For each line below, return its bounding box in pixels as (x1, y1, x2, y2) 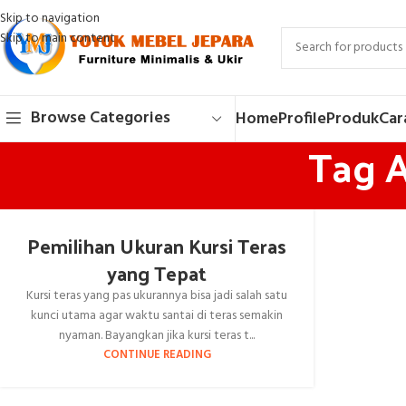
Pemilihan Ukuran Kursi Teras (27, 227, 287, 264)
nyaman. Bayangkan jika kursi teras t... (59, 325, 256, 346)
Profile (278, 105, 326, 132)
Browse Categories (31, 105, 170, 131)
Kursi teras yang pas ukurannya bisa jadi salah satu (26, 285, 288, 306)
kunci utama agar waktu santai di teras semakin (31, 305, 284, 326)
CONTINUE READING (102, 346, 211, 364)
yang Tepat (107, 255, 208, 291)
